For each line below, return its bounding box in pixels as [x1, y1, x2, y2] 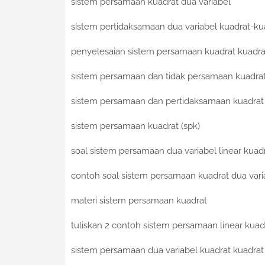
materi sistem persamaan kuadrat [70, 195, 207, 206]
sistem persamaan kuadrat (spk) [70, 121, 200, 132]
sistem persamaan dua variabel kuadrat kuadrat [70, 245, 264, 256]
